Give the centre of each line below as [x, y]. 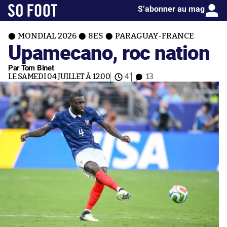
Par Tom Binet [31, 68]
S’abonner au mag [171, 9]
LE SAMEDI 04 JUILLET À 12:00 [59, 77]
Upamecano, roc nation [109, 52]
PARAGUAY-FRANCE [155, 36]
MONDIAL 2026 [47, 36]
